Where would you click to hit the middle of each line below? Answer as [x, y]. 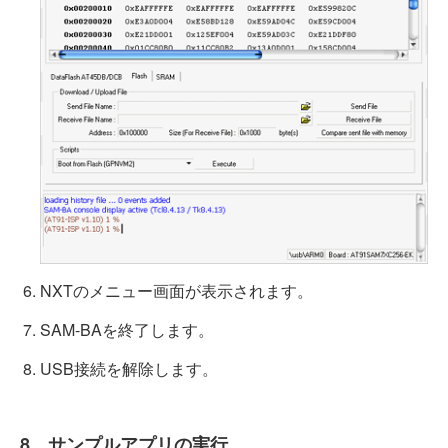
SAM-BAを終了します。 [127, 330]
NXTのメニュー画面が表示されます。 [176, 291]
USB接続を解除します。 [129, 369]
